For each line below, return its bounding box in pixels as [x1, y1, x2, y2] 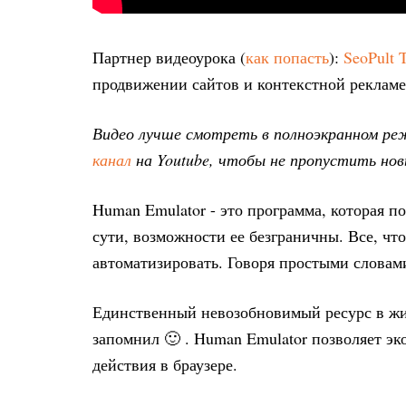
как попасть [246, 46, 329, 68]
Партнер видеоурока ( [92, 46, 246, 68]
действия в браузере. [92, 353, 237, 375]
